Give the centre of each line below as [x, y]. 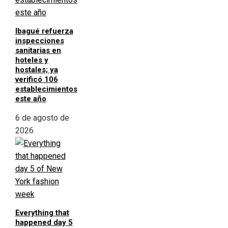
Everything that [42, 213]
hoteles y [32, 60]
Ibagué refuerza [44, 31]
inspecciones [39, 41]
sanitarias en [38, 51]
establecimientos [46, 89]
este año [31, 99]
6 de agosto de [42, 118]
